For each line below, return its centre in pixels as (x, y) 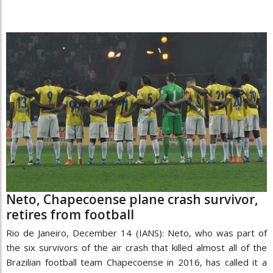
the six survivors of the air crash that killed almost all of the (136, 248)
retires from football (70, 215)
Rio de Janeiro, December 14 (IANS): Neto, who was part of (136, 233)
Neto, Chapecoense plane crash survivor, (132, 200)
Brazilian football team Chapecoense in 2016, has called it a (136, 262)
